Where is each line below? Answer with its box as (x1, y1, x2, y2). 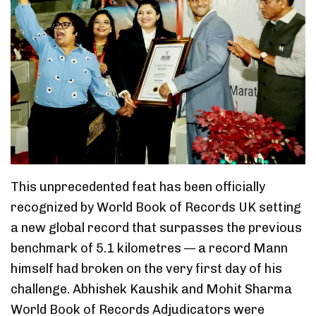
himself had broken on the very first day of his (11, 261, 282, 277)
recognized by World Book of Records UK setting (11, 200, 301, 216)
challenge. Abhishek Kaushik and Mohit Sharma (11, 281, 292, 298)
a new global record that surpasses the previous (11, 220, 302, 236)
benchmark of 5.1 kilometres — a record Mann (11, 241, 288, 257)
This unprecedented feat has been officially (11, 179, 265, 195)
